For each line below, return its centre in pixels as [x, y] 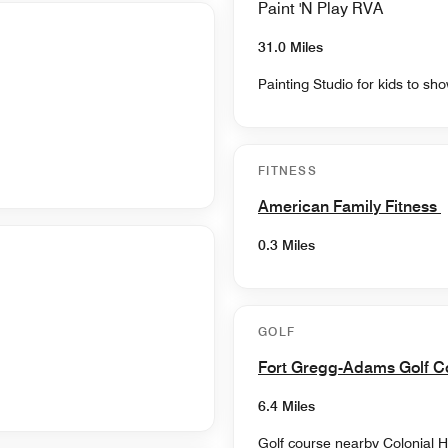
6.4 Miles [286, 405]
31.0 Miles [290, 46]
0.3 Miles [286, 244]
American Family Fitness [349, 206]
